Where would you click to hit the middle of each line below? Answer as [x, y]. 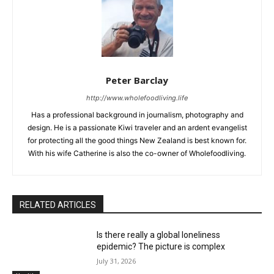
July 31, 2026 [117, 261]
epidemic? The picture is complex [161, 246]
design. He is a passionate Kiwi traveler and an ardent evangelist [137, 127]
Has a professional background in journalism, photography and [137, 114]
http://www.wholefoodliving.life [137, 98]
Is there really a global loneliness [159, 235]
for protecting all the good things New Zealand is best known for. [137, 140]
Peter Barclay [137, 80]
